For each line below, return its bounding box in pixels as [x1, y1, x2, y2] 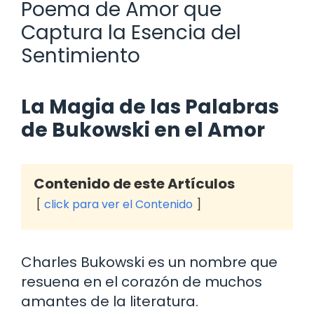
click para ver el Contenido [44, 196, 193, 212]
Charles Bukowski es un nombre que [21, 252, 278, 272]
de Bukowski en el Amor [21, 116, 265, 144]
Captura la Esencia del [21, 18, 241, 46]
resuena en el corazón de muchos [21, 271, 262, 292]
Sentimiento [21, 41, 140, 69]
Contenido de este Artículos [34, 173, 235, 193]
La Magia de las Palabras [21, 93, 279, 121]
